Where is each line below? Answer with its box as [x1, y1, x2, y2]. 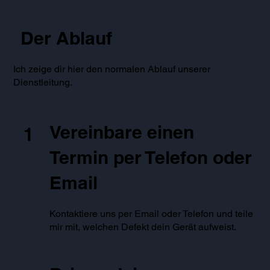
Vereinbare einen [49, 121, 195, 143]
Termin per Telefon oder [49, 146, 253, 169]
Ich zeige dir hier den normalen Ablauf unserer [13, 63, 211, 75]
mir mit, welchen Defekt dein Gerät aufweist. [49, 221, 239, 233]
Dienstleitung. [13, 77, 73, 89]
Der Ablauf [20, 27, 112, 49]
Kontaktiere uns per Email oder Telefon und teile [49, 208, 254, 220]
